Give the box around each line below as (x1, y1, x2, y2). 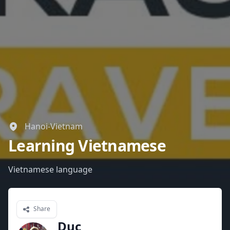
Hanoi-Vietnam (25, 121, 83, 132)
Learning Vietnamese (8, 135, 166, 156)
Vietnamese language (8, 164, 92, 175)
